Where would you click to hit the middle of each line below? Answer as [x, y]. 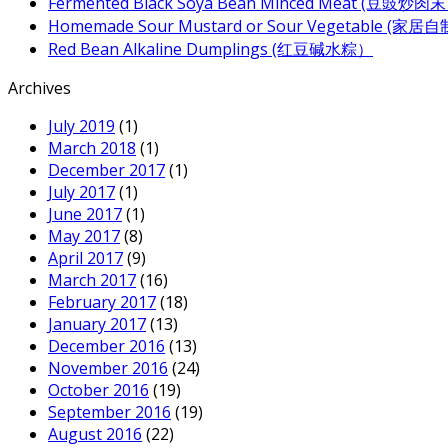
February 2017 [102, 302]
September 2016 [109, 412]
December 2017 [106, 170]
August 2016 [95, 434]
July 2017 [81, 192]
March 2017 [92, 280]
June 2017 [85, 214]
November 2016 [108, 368]
